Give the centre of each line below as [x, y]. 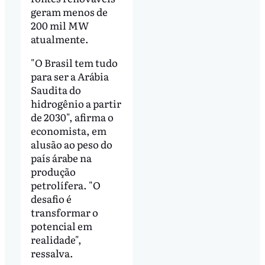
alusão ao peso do [71, 144]
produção [53, 172]
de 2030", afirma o [72, 117]
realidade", [56, 240]
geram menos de [69, 12]
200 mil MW [59, 25]
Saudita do [56, 90]
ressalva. [52, 253]
